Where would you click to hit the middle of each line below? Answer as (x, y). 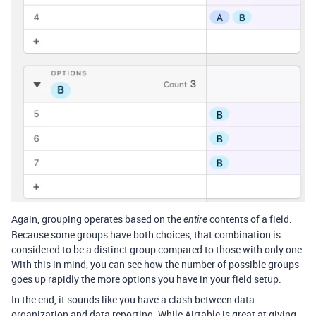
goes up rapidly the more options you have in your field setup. (146, 279)
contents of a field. (250, 219)
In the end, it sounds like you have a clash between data (133, 299)
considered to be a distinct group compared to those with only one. (158, 249)
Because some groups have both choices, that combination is (146, 234)
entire (195, 219)
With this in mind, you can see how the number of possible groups (155, 264)
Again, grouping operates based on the (97, 219)
